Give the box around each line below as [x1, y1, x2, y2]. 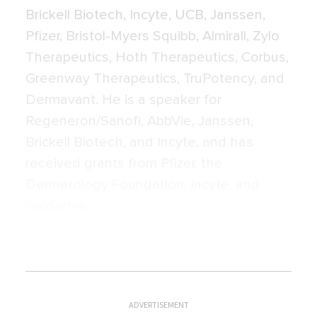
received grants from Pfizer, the [25, 156, 223, 171]
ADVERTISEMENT [128, 299, 189, 310]
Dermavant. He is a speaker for [25, 93, 221, 107]
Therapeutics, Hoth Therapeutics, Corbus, [25, 50, 289, 64]
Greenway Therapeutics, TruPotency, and [25, 71, 284, 86]
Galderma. [25, 199, 89, 213]
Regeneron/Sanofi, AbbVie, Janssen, [25, 114, 253, 128]
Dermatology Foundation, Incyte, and [25, 178, 260, 192]
